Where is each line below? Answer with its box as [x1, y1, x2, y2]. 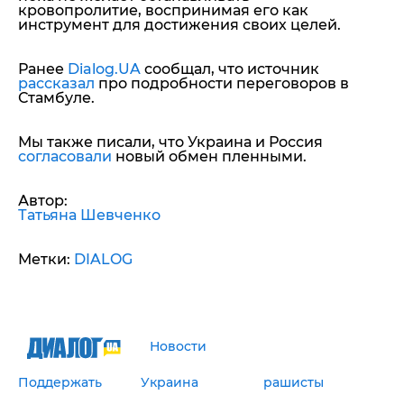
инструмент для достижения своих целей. [18, 16, 341, 34]
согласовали [18, 148, 112, 166]
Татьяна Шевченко [18, 207, 161, 225]
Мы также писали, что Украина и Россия [18, 133, 323, 151]
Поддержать [18, 374, 102, 391]
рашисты [262, 374, 324, 391]
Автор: [18, 192, 68, 210]
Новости [149, 338, 207, 355]
